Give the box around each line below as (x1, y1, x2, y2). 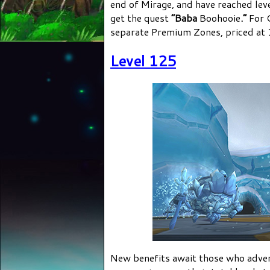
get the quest (110, 10, 169, 25)
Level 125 (110, 50, 176, 71)
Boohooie (199, 10, 240, 25)
